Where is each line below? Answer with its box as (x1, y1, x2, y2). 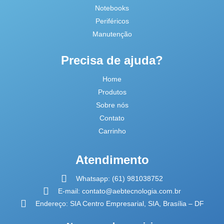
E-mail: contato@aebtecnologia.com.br (58, 187, 181, 195)
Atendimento (75, 153, 149, 167)
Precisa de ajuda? (61, 53, 163, 67)
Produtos (97, 88, 126, 96)
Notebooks (95, 4, 129, 12)
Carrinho (98, 127, 126, 135)
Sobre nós (95, 101, 128, 109)
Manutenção (92, 30, 132, 38)
